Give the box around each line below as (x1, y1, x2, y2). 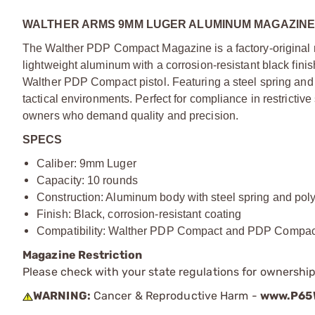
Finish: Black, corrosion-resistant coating (37, 208, 242, 220)
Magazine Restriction (22, 248, 142, 262)
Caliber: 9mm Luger (37, 157, 136, 169)
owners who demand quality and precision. (22, 110, 239, 122)
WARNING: (33, 289, 91, 302)
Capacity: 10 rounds (37, 174, 138, 186)
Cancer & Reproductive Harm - (90, 289, 260, 302)
